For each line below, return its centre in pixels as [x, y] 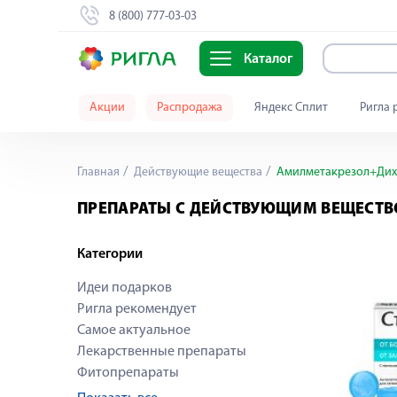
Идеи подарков [125, 288]
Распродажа [190, 108]
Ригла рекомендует [137, 309]
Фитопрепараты [128, 373]
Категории [110, 254]
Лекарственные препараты [162, 352]
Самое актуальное [134, 331]
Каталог [268, 60]
